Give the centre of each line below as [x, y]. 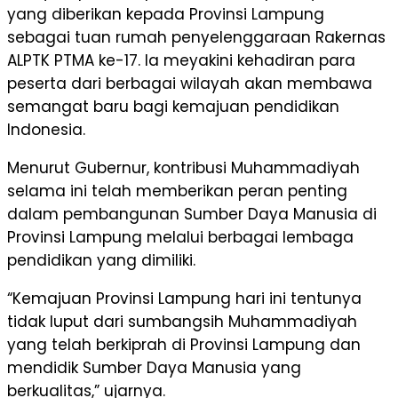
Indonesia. [46, 130]
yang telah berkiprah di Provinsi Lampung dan [184, 345]
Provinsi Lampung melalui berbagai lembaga [180, 238]
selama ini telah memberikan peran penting [177, 191]
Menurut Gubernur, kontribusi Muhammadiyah [183, 168]
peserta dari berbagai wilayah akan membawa [190, 84]
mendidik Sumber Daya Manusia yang [154, 368]
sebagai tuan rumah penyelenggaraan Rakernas [196, 38]
